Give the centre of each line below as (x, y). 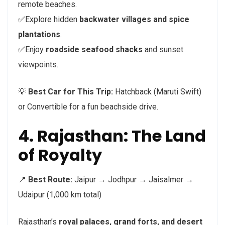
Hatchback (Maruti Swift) (157, 92)
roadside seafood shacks (94, 50)
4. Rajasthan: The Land (112, 136)
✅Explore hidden (49, 20)
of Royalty (60, 155)
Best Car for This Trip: (71, 92)
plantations (39, 35)
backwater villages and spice (134, 20)
